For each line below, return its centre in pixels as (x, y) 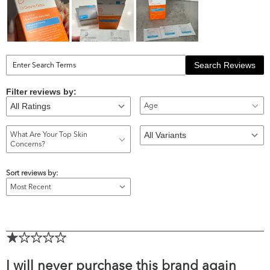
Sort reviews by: (32, 173)
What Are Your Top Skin (49, 134)
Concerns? (28, 144)
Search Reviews (225, 65)
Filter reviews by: (41, 92)
